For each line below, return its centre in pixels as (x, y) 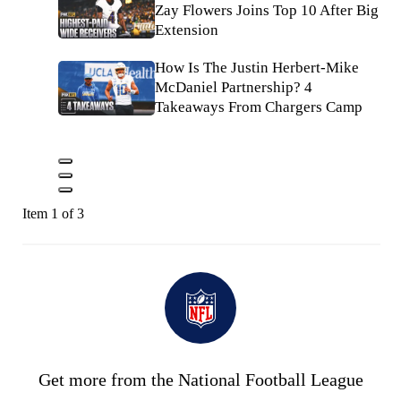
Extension (187, 30)
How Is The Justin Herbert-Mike (257, 68)
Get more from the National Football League (200, 380)
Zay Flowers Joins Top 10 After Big (267, 11)
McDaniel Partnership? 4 (234, 88)
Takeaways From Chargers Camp (259, 107)
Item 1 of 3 (53, 214)
